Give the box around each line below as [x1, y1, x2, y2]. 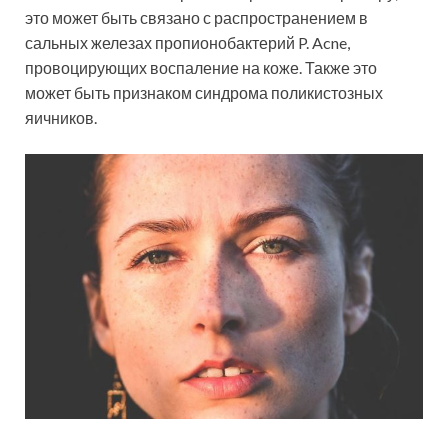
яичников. [25, 107, 97, 127]
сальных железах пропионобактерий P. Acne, [25, 32, 350, 52]
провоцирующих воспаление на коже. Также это [25, 57, 377, 77]
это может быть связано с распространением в [25, 7, 368, 27]
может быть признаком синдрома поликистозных [25, 82, 383, 102]
